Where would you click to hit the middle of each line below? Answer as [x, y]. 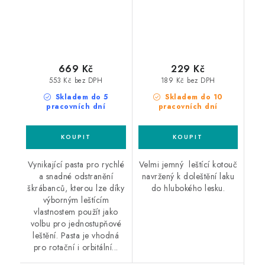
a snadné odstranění [76, 177]
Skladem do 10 [193, 97]
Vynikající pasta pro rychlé [76, 165]
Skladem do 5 [80, 97]
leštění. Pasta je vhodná [76, 236]
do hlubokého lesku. [188, 188]
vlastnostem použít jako [76, 212]
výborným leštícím [76, 200]
